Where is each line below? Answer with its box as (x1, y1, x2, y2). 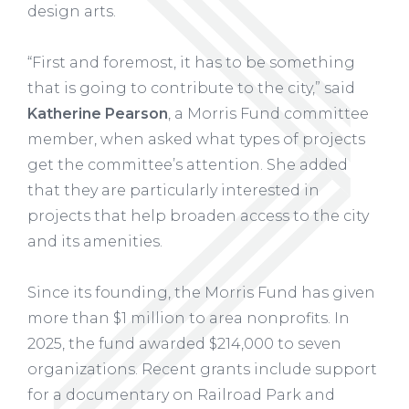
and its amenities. (27, 232, 163, 250)
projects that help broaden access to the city (27, 206, 369, 225)
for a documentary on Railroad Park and (27, 385, 335, 404)
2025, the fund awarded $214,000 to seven (27, 334, 341, 352)
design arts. (27, 2, 116, 20)
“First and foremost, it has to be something (27, 53, 355, 71)
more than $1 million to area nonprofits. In (27, 309, 350, 327)
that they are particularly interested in (27, 181, 320, 199)
